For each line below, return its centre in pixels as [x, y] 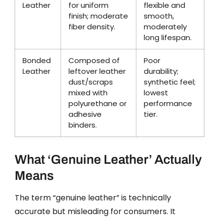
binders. [83, 125]
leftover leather [97, 71]
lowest [156, 93]
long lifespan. [168, 38]
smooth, [159, 16]
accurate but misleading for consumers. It [95, 212]
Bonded [37, 61]
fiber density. [92, 27]
